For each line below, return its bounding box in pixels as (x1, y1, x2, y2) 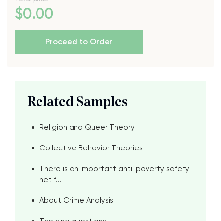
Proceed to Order (45, 37, 112, 46)
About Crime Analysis (39, 196, 113, 205)
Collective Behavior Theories (39, 144, 143, 152)
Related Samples (27, 96, 128, 110)
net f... (39, 175, 62, 184)
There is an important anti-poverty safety (39, 164, 189, 173)
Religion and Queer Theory (39, 123, 135, 132)
